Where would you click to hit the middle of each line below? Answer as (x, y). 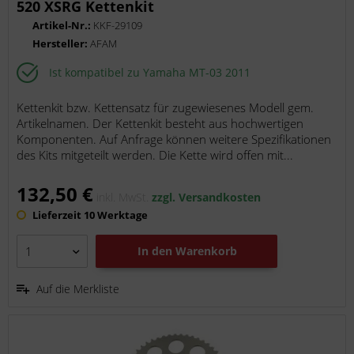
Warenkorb (207, 251)
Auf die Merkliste (78, 289)
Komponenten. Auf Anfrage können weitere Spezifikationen (174, 139)
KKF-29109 (118, 26)
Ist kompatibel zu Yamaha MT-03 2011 (150, 72)
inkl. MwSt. (124, 198)
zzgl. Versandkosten (207, 198)
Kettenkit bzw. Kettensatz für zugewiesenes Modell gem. (166, 108)
